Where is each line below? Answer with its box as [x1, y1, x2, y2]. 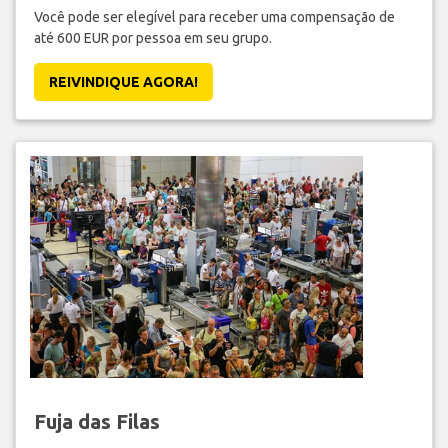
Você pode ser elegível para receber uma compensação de [33, 9, 395, 26]
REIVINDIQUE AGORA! [48, 74, 198, 91]
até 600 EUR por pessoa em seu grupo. [33, 30, 272, 47]
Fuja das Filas [33, 410, 160, 434]
